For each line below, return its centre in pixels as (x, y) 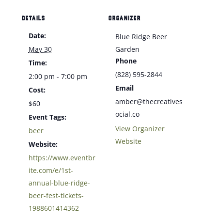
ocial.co (127, 114)
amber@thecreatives (149, 102)
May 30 (40, 49)
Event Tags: (47, 117)
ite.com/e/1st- (51, 170)
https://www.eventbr (62, 158)
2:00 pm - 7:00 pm (58, 77)
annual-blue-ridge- (59, 183)
